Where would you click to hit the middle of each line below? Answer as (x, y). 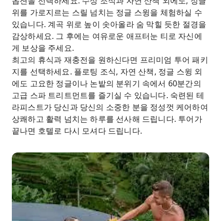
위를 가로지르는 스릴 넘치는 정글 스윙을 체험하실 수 (107, 12)
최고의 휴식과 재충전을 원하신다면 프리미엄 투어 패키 (110, 60)
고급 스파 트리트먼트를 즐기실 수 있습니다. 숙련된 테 (108, 95)
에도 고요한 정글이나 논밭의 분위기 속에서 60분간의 (107, 83)
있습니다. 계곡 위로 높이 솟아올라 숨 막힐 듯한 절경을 (109, 24)
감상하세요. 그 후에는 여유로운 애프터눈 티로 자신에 (107, 36)
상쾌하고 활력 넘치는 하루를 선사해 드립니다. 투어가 (107, 119)
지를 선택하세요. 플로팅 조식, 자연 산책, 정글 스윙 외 (107, 72)
